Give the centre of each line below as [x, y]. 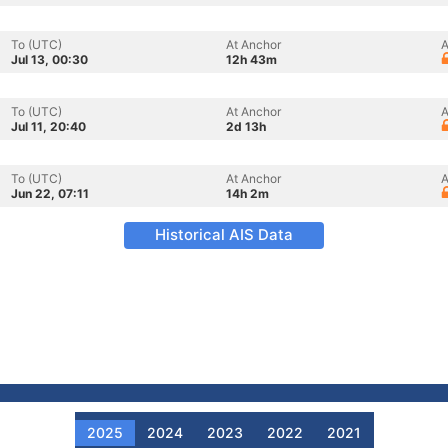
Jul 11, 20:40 [48, 126]
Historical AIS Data [224, 234]
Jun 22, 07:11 [50, 193]
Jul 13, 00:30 [49, 59]
